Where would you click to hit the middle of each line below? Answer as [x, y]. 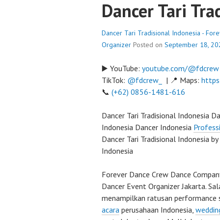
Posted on [149, 45]
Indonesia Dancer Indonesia [148, 127]
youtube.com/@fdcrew [180, 68]
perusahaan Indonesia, [157, 210]
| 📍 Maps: [182, 80]
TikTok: [114, 80]
